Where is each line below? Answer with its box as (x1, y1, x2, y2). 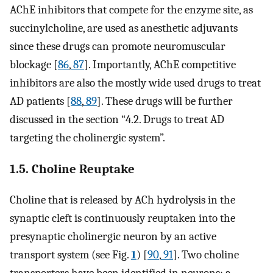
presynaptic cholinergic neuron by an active (10, 230, 216, 244)
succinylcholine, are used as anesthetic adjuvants (10, 21, 238, 35)
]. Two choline (173, 248, 239, 262)
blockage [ (10, 57, 58, 71)
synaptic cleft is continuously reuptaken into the (10, 211, 235, 225)
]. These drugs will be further (97, 94, 233, 108)
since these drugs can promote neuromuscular (10, 39, 225, 53)
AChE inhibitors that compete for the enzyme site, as (10, 2, 253, 16)
